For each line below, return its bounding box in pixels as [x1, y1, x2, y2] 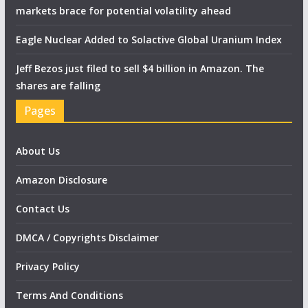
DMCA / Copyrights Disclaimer [15, 230, 159, 244]
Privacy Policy [15, 259, 80, 273]
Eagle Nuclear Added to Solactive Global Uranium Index [15, 32, 282, 46]
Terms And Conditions [15, 288, 123, 302]
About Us [15, 144, 60, 157]
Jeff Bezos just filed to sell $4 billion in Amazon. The [15, 61, 264, 75]
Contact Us [15, 201, 69, 215]
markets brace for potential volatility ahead [15, 3, 231, 17]
